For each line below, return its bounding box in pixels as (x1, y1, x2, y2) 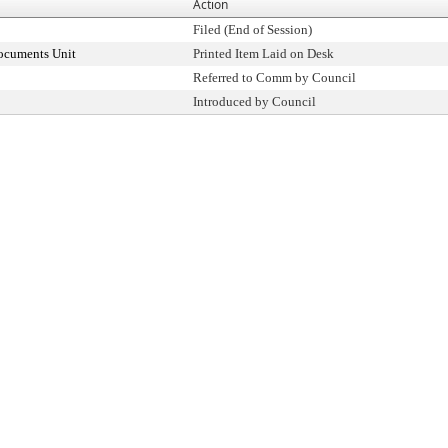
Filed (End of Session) (193, 22, 312, 37)
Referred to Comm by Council (193, 70, 356, 85)
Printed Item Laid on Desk (193, 46, 334, 61)
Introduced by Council (193, 94, 316, 109)
